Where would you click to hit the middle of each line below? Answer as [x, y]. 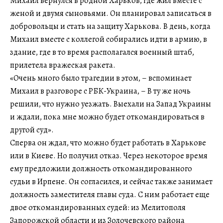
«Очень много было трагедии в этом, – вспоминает [101, 78]
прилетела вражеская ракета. [63, 65]
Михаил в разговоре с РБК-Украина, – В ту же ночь [100, 91]
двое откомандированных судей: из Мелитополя [98, 207]
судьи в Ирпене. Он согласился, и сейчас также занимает [111, 181]
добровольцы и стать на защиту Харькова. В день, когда [110, 26]
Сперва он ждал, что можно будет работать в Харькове [108, 143]
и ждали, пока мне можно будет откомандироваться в [107, 117]
